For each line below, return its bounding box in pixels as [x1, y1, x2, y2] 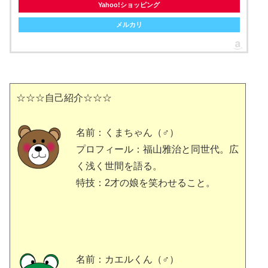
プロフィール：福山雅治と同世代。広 [76, 144, 239, 154]
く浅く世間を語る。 [76, 160, 162, 171]
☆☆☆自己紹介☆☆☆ [16, 92, 112, 103]
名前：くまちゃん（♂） [76, 127, 179, 138]
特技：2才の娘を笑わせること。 [76, 177, 215, 188]
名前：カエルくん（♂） [76, 254, 179, 264]
